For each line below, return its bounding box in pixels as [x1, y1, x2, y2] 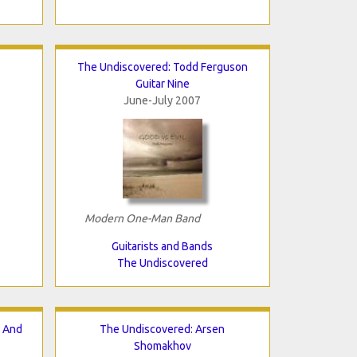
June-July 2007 [124, 93, 201, 107]
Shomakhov [133, 339, 191, 352]
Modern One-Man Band [84, 211, 200, 225]
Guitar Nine [135, 76, 190, 90]
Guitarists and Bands [112, 239, 213, 253]
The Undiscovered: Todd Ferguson [76, 60, 248, 73]
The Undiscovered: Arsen [100, 322, 225, 335]
